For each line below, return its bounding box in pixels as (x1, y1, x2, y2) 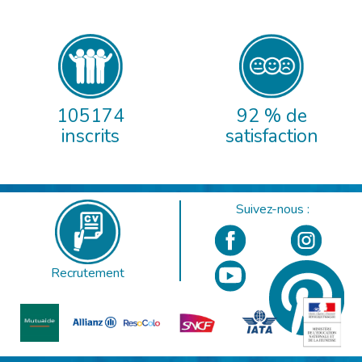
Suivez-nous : (236, 200, 309, 218)
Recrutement (51, 263, 124, 282)
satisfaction (225, 123, 318, 149)
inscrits (61, 123, 120, 149)
